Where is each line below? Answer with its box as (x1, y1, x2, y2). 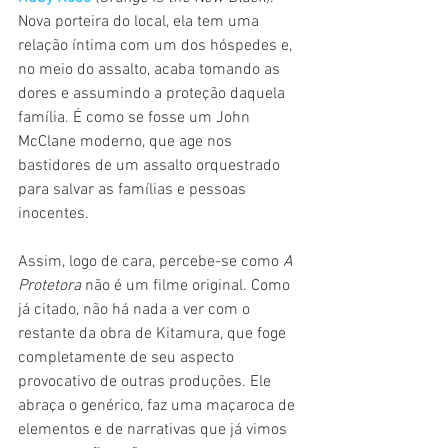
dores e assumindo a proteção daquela (18, 84, 289, 105)
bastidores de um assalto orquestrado (18, 156, 284, 177)
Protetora (18, 276, 85, 297)
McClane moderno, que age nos (18, 132, 236, 153)
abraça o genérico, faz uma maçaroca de (18, 396, 299, 417)
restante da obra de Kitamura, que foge (18, 324, 290, 345)
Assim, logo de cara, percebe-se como (18, 252, 283, 273)
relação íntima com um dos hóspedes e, (18, 36, 296, 57)
